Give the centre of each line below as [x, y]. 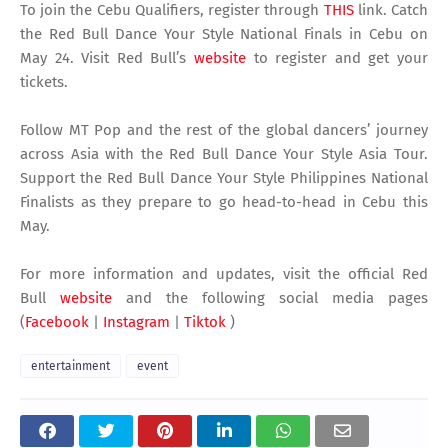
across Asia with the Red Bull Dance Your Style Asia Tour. [224, 154]
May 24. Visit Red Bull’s [107, 58]
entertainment [70, 366]
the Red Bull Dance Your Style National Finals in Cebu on [224, 34]
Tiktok [205, 322]
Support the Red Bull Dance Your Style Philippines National [224, 178]
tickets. [44, 82]
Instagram [136, 322]
